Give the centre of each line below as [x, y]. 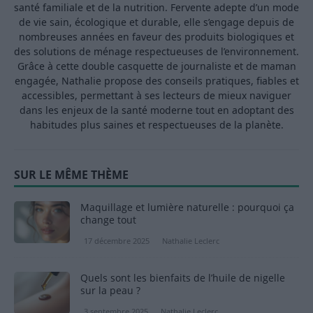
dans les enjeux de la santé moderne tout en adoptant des [156, 110]
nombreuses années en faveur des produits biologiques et [156, 37]
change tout [108, 220]
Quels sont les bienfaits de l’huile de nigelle [183, 278]
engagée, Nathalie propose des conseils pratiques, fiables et [156, 81]
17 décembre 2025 [117, 241]
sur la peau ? [110, 291]
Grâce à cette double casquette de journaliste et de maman [156, 66]
